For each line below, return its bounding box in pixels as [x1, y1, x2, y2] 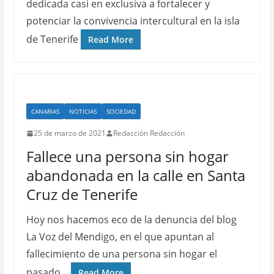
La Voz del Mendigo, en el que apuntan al [26, 230, 214, 243]
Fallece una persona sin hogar [26, 146, 229, 166]
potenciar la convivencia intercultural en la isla [26, 14, 240, 28]
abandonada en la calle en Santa [26, 165, 245, 185]
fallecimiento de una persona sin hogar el [26, 247, 217, 261]
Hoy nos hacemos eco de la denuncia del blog [26, 213, 237, 226]
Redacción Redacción [113, 128, 185, 138]
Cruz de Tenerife [26, 184, 138, 204]
